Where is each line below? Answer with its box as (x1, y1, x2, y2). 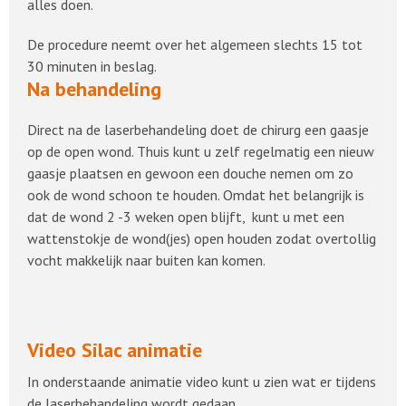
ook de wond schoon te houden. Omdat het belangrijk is (27, 186, 364, 204)
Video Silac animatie (27, 337, 202, 362)
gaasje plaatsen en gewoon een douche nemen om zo (27, 164, 353, 182)
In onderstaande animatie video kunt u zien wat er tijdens (27, 372, 376, 391)
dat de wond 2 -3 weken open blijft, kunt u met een (27, 208, 344, 226)
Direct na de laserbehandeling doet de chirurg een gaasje (27, 121, 369, 139)
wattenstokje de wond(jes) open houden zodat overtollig (27, 229, 376, 247)
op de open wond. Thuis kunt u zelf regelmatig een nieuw (27, 142, 374, 160)
